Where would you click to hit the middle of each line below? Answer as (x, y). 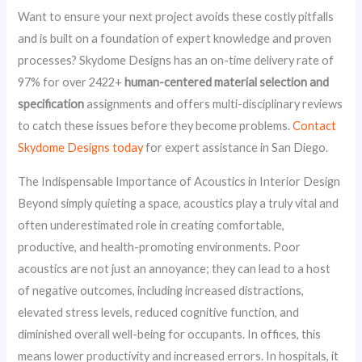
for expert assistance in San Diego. (236, 147)
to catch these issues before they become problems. (156, 125)
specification (51, 103)
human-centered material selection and (227, 82)
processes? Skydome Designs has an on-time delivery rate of (176, 60)
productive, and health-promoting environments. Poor (160, 246)
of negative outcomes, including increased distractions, (161, 290)
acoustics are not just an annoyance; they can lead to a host (175, 268)
